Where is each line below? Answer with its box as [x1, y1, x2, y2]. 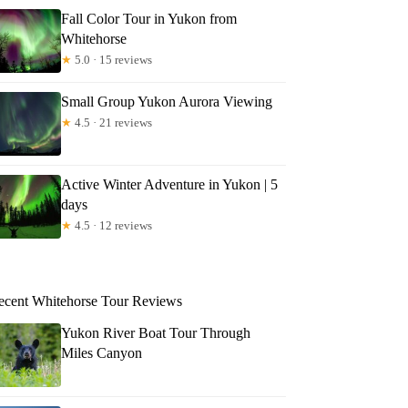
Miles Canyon [61, 344, 143, 361]
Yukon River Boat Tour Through [61, 324, 251, 341]
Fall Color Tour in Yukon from [61, 10, 238, 26]
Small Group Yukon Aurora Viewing [61, 93, 273, 109]
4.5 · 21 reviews [72, 115, 153, 129]
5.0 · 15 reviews [72, 52, 153, 66]
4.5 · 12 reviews [72, 218, 153, 232]
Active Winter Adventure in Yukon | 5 [61, 176, 279, 192]
